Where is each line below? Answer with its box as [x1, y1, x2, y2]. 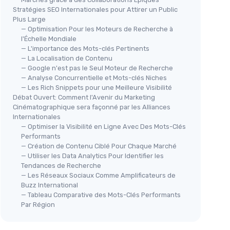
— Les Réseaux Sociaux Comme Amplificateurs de [21, 171, 176, 179]
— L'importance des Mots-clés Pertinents [21, 44, 149, 52]
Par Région [21, 200, 55, 208]
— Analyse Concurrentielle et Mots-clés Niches [21, 73, 167, 82]
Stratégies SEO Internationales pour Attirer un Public [13, 5, 178, 13]
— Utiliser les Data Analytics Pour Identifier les [21, 151, 164, 160]
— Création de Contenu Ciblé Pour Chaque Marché [21, 142, 177, 150]
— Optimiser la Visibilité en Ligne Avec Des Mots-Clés [21, 122, 186, 130]
